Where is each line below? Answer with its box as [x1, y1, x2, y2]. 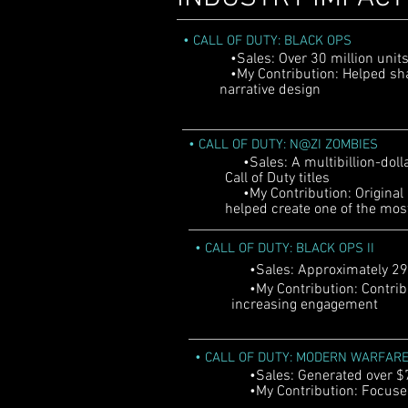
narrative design [219, 81, 321, 99]
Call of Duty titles [225, 169, 330, 188]
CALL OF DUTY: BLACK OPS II [205, 240, 374, 257]
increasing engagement [231, 296, 378, 314]
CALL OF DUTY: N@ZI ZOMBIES [199, 137, 378, 153]
